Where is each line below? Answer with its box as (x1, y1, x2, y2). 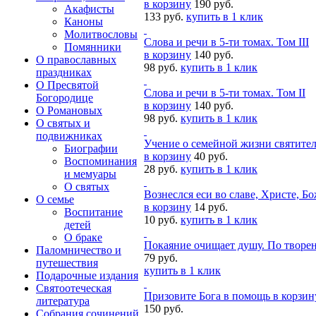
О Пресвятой (36, 79, 99, 91)
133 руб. (144, 11, 183, 23)
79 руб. (144, 252, 178, 265)
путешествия (36, 257, 98, 269)
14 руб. (194, 201, 228, 214)
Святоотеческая (36, 282, 111, 294)
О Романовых (36, 104, 102, 116)
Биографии (64, 142, 118, 154)
